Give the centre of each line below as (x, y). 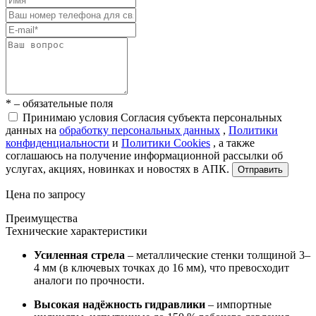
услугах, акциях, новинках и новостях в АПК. (119, 169)
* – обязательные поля (59, 104)
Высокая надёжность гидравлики (120, 305)
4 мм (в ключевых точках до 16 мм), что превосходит (162, 268)
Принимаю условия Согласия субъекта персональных (152, 118)
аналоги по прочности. (91, 281)
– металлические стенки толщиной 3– (218, 255)
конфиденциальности (57, 143)
